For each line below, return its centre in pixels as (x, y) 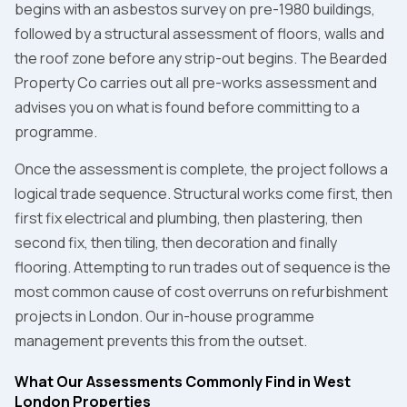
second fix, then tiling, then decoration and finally (176, 242)
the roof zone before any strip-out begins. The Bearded (201, 58)
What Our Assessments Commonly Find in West (183, 381)
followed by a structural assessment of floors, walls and (199, 33)
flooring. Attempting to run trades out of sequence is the (203, 267)
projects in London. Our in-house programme (164, 316)
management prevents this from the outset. (161, 340)
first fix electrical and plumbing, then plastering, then (189, 218)
